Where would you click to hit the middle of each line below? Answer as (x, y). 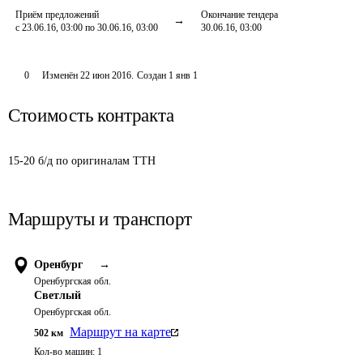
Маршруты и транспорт (100, 219)
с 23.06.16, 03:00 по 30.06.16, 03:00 (87, 28)
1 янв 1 (183, 75)
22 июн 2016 (105, 75)
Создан (151, 75)
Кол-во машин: (64, 352)
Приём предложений (57, 15)
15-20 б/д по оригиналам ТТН (82, 161)
